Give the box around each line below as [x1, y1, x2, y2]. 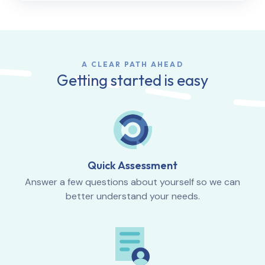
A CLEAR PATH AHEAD [82, 59, 183, 69]
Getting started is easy [57, 70, 208, 90]
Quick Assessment [88, 158, 177, 172]
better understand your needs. [65, 189, 200, 202]
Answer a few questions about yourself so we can [25, 175, 240, 188]
